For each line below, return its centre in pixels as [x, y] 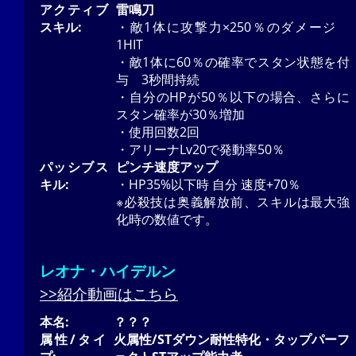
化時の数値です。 [167, 219]
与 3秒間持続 [158, 79]
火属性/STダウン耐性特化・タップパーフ [232, 339]
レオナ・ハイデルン [108, 270]
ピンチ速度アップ [167, 166]
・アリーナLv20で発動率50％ [200, 149]
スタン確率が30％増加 [180, 114]
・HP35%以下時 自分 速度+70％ [208, 184]
